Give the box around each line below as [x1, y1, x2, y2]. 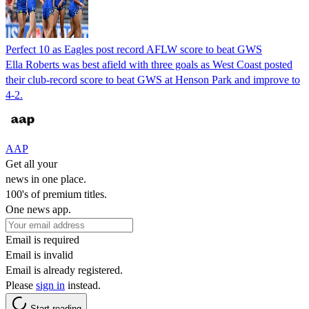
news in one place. [6, 172, 86, 185]
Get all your [6, 157, 57, 170]
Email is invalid [6, 248, 73, 261]
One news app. [6, 203, 71, 215]
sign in [36, 279, 65, 291]
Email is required [6, 233, 79, 246]
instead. [65, 279, 101, 291]
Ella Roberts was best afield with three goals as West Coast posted [6, 58, 292, 70]
